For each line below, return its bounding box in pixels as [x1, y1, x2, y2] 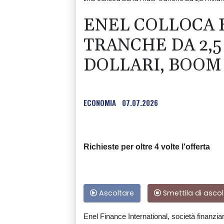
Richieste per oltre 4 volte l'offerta [83, 142, 210, 151]
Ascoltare [97, 188, 134, 198]
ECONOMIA [83, 97, 116, 108]
